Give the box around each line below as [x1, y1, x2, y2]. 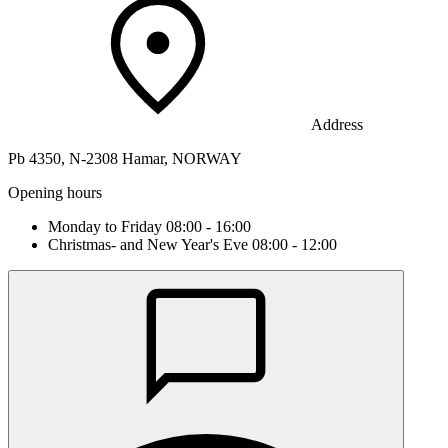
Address [311, 116, 363, 134]
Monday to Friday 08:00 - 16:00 [48, 218, 251, 236]
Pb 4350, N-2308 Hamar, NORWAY [8, 150, 242, 168]
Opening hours [8, 184, 102, 202]
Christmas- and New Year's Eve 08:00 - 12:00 [48, 236, 337, 254]
